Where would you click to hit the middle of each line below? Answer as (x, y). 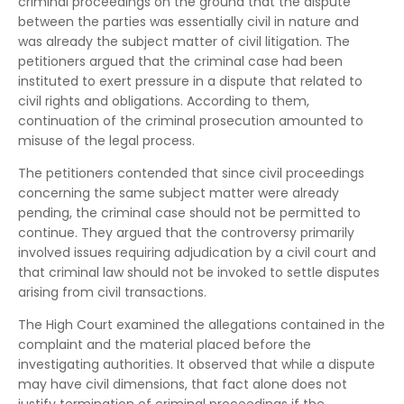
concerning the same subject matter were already (179, 193)
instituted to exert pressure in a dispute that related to (190, 81)
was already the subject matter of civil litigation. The (184, 41)
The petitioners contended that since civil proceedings (191, 173)
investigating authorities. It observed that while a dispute (197, 364)
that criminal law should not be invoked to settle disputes (199, 272)
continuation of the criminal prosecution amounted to (191, 121)
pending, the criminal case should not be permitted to (189, 213)
